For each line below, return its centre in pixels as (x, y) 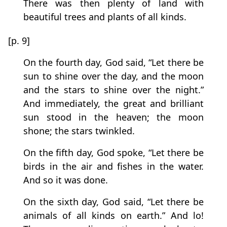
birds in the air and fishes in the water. (113, 166)
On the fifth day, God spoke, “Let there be (113, 153)
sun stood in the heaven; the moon (113, 117)
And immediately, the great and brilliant (113, 104)
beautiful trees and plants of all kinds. (105, 17)
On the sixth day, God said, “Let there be (113, 202)
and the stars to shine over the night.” (113, 90)
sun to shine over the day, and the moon (113, 76)
